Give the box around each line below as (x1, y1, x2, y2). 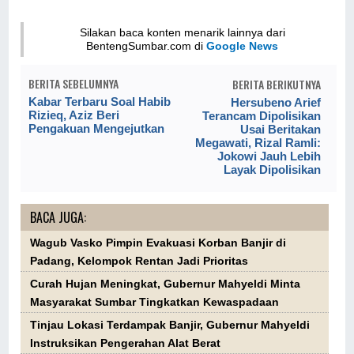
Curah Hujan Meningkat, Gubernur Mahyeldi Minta (30, 278, 301, 291)
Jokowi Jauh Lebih (217, 149, 321, 164)
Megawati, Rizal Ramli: (194, 136, 321, 150)
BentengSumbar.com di (86, 40, 207, 53)
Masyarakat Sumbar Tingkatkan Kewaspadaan (30, 296, 280, 309)
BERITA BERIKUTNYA (232, 76, 321, 93)
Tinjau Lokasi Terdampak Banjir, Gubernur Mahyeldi (30, 319, 311, 332)
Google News (206, 40, 279, 53)
